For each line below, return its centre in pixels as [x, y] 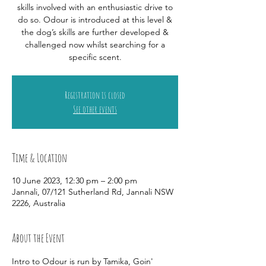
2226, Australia [39, 203]
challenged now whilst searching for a [95, 45]
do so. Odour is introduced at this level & [95, 20]
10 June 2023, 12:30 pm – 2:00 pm [75, 180]
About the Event [38, 238]
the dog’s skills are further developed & [95, 32]
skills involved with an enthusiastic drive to [95, 7]
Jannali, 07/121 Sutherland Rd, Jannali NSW [93, 192]
